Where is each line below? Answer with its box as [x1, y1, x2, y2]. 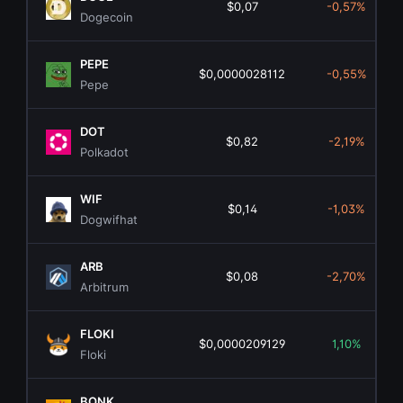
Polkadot [80, 145, 130, 160]
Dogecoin [80, 10, 134, 25]
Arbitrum [80, 280, 130, 295]
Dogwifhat [80, 212, 139, 228]
